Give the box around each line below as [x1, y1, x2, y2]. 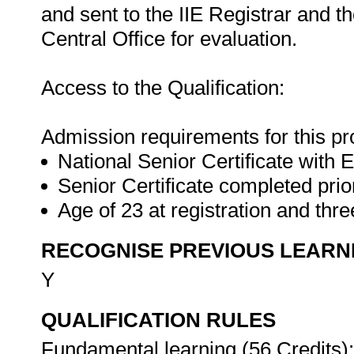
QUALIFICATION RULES [41, 308, 276, 332]
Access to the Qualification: [41, 76, 284, 100]
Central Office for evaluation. [41, 27, 297, 51]
